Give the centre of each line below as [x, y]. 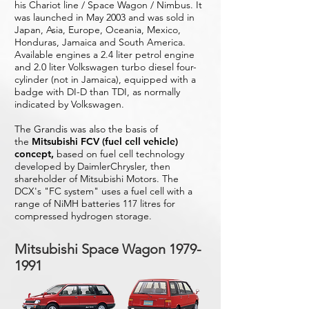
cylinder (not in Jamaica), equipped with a [105, 79]
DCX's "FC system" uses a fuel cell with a [103, 191]
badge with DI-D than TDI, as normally [97, 92]
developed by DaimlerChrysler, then [92, 166]
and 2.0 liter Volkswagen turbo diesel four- [106, 67]
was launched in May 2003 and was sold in [104, 17]
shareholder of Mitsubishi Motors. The [97, 179]
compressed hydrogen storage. [83, 216]
